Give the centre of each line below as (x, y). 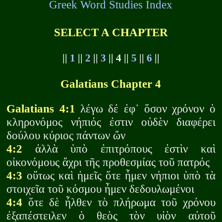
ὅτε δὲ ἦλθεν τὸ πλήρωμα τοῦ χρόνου (119, 202)
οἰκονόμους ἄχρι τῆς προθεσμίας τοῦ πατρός (108, 162)
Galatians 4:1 (41, 109)
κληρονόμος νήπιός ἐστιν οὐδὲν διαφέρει (111, 122)
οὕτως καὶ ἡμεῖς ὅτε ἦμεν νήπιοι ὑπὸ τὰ (119, 176)
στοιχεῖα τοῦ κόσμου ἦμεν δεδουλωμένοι (101, 189)
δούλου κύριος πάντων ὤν (66, 136)
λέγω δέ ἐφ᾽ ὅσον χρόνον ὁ (145, 109)
